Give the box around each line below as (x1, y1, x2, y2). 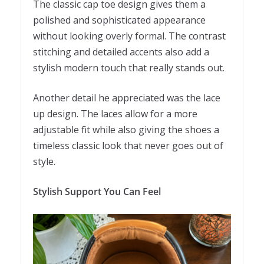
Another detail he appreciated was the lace (33, 91, 220, 104)
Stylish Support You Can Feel (33, 184, 161, 198)
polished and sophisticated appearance (33, 13, 206, 27)
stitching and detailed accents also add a (33, 45, 209, 58)
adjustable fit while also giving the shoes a (33, 123, 219, 136)
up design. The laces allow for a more (33, 107, 197, 120)
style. (33, 154, 55, 168)
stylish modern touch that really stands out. (33, 61, 225, 74)
